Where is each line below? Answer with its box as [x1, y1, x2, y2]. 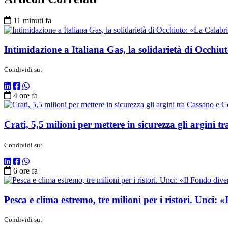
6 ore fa [13, 166, 38, 175]
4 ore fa [13, 91, 38, 100]
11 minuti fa [13, 16, 51, 25]
